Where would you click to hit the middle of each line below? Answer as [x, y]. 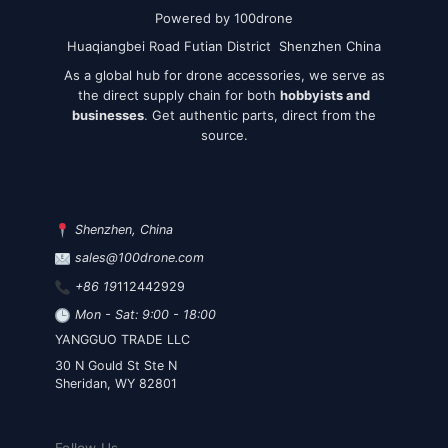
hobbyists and [325, 94]
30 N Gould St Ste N [116, 365]
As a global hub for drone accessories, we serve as [224, 74]
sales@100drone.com [140, 258]
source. [224, 134]
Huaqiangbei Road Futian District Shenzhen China [224, 46]
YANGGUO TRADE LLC [122, 340]
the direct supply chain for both [179, 94]
